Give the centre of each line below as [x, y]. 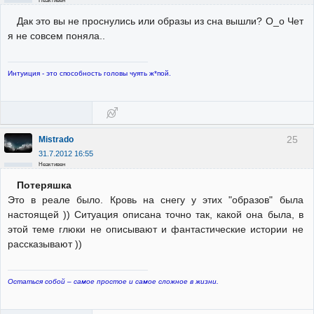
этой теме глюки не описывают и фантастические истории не [156, 230]
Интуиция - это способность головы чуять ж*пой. [89, 73]
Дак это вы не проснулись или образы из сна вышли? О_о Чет [160, 21]
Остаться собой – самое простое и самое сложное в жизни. [113, 281]
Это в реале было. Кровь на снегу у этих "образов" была [156, 200]
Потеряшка [44, 185]
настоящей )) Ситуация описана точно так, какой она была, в [156, 215]
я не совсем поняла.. [56, 36]
